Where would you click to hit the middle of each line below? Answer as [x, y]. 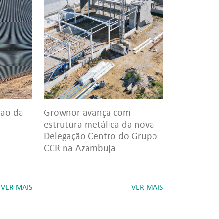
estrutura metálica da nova [99, 124]
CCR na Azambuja [80, 148]
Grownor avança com [87, 112]
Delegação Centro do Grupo [101, 136]
